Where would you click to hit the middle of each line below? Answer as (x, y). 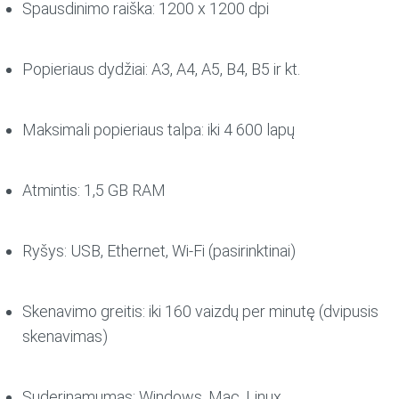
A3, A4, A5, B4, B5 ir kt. (224, 69)
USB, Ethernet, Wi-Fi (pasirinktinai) (181, 251)
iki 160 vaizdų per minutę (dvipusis (261, 312)
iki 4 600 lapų (249, 130)
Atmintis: (51, 191)
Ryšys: (44, 251)
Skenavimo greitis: (83, 312)
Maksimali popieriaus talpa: (113, 130)
